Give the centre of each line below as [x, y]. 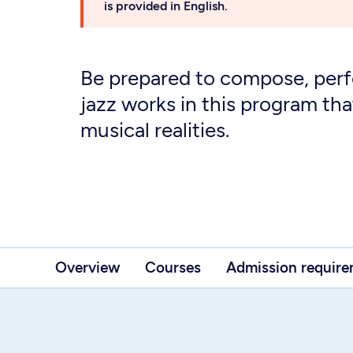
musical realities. [157, 130]
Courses [173, 268]
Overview [87, 268]
